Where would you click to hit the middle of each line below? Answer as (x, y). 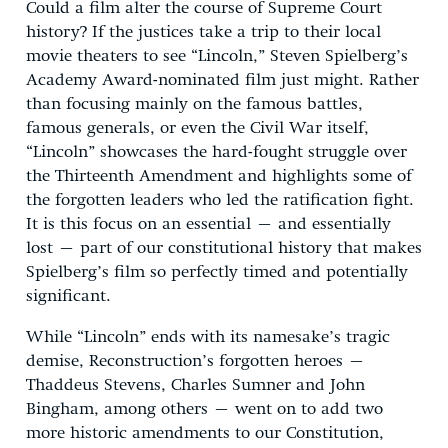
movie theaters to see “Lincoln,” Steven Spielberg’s (217, 56)
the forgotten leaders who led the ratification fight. (220, 200)
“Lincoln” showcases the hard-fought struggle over (216, 152)
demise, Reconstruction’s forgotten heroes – (195, 361)
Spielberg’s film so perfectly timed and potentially (217, 272)
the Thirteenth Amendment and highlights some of (219, 176)
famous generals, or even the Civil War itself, (197, 128)
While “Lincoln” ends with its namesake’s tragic (208, 337)
